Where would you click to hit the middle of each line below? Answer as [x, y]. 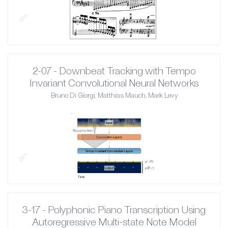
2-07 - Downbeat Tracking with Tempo [114, 70]
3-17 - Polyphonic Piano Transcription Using [114, 209]
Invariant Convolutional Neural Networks [114, 83]
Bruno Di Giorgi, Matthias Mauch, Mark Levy [114, 95]
